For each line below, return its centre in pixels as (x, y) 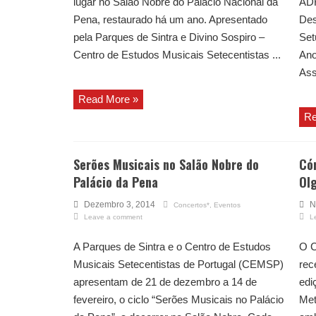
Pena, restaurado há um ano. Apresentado (170, 20)
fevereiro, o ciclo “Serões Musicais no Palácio (178, 300)
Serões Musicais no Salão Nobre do (166, 165)
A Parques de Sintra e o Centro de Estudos (172, 247)
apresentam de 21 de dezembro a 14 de (165, 282)
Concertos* (192, 205)
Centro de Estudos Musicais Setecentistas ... (177, 55)
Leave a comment (113, 217)
